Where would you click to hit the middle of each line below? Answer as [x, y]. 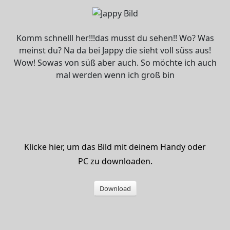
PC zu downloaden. [115, 161]
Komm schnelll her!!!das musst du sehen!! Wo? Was [115, 38]
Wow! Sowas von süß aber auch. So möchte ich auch [115, 62]
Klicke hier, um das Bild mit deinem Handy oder [115, 147]
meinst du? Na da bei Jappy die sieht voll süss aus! [115, 50]
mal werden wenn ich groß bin [115, 75]
